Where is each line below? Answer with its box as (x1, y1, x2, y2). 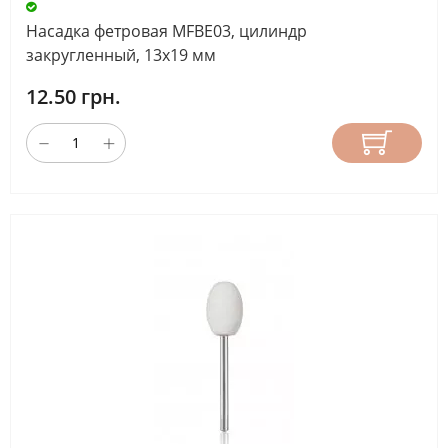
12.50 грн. (26, 82, 121, 110)
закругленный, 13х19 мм (26, 43, 216, 66)
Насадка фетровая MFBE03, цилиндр (26, 19, 307, 42)
